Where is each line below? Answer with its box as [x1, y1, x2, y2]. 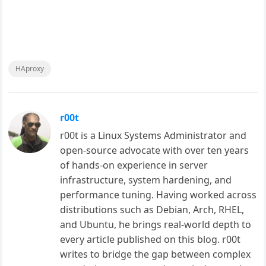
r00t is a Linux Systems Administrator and [60, 129, 247, 142]
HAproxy [15, 64, 45, 74]
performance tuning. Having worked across [60, 188, 257, 201]
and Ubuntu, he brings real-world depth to [60, 218, 252, 231]
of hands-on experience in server [60, 159, 208, 172]
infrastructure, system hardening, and [60, 173, 232, 186]
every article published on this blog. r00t [60, 233, 241, 246]
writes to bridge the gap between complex [60, 248, 251, 261]
